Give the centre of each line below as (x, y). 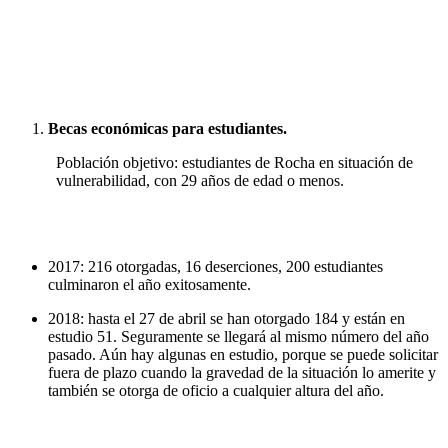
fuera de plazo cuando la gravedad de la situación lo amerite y (242, 373)
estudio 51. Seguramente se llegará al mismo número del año (238, 337)
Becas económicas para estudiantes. (167, 129)
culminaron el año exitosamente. (149, 285)
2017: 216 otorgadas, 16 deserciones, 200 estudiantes (215, 267)
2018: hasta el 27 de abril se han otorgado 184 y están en (226, 319)
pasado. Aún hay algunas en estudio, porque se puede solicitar (243, 355)
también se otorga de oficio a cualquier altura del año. (216, 391)
